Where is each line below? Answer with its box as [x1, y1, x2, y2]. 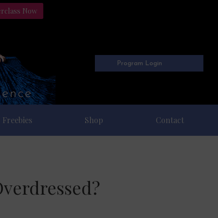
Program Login [117, 60, 163, 67]
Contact [156, 115, 184, 125]
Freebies [2, 115, 33, 125]
